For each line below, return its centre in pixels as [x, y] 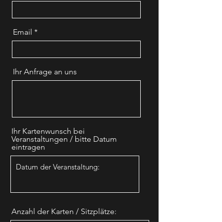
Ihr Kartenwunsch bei [48, 131]
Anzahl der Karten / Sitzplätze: [64, 211]
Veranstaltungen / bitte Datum [64, 139]
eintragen [28, 147]
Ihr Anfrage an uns [45, 72]
